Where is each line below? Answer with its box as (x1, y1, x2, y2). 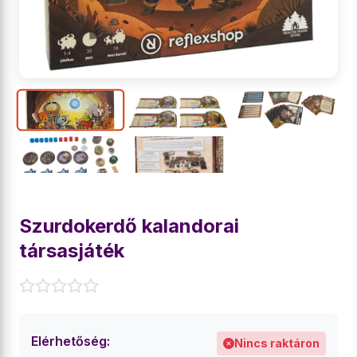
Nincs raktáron (234, 336, 320, 350)
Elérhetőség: (31, 333, 110, 349)
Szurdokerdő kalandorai (19, 214, 239, 237)
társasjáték (19, 239, 124, 262)
